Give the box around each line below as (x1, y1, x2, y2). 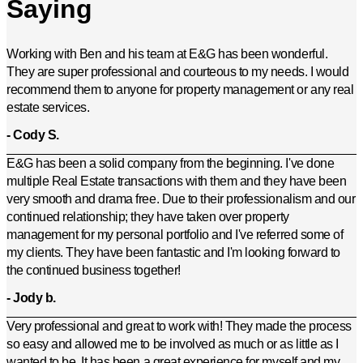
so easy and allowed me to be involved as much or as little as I (6, 337, 339, 352)
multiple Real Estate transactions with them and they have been (6, 174, 347, 189)
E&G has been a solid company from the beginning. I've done (6, 156, 335, 171)
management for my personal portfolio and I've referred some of (6, 228, 344, 242)
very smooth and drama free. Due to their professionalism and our (6, 192, 356, 207)
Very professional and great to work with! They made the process (6, 319, 352, 334)
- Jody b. (6, 291, 56, 305)
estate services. (6, 100, 90, 115)
